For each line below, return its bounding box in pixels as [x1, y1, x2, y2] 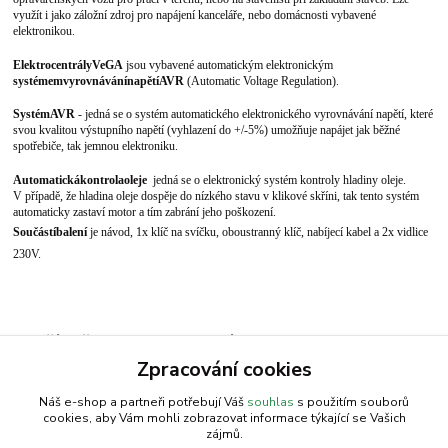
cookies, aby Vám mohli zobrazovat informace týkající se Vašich [42, 410, 406, 426]
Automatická [13, 173, 81, 188]
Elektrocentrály [13, 58, 93, 73]
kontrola [80, 173, 125, 188]
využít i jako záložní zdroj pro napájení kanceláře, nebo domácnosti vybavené [13, 8, 377, 23]
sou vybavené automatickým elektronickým [129, 58, 334, 73]
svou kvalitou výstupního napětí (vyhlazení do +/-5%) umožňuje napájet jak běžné [13, 123, 401, 138]
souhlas [247, 394, 294, 410]
